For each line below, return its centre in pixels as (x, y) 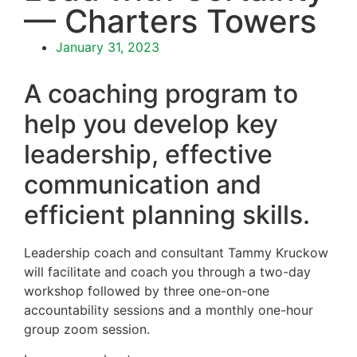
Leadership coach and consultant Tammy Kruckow (176, 252)
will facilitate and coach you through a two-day (167, 271)
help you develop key (151, 124)
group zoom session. (87, 329)
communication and (143, 184)
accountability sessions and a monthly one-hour (169, 310)
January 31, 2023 (108, 47)
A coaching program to (161, 93)
